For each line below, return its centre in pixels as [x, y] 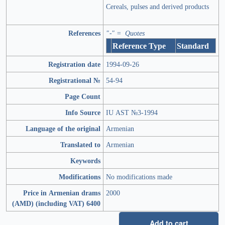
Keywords [85, 161]
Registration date [74, 64]
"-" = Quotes [125, 33]
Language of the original [63, 129]
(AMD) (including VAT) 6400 [56, 203]
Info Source [83, 113]
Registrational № [75, 80]
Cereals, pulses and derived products [157, 7]
